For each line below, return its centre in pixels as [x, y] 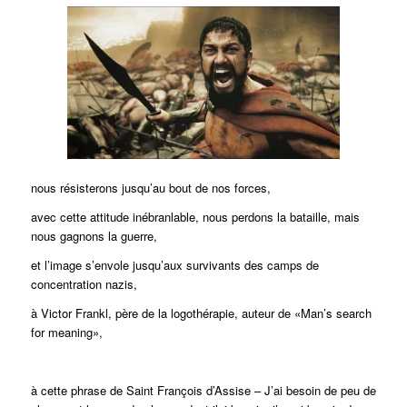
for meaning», [66, 333]
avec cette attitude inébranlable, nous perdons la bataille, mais [195, 217]
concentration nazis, [84, 284]
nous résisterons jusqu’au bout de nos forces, [150, 188]
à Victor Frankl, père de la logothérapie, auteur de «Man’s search [201, 313]
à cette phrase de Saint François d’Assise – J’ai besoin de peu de [203, 390]
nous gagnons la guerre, [94, 236]
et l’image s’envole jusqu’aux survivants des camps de [174, 265]
